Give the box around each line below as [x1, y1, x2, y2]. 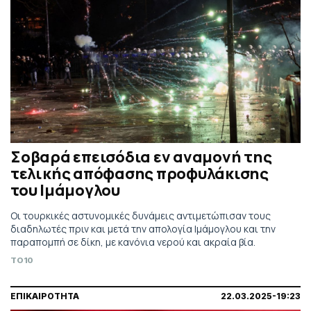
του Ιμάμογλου [10, 179, 120, 201]
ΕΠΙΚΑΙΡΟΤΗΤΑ [10, 290, 79, 301]
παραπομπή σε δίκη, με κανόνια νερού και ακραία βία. [10, 235, 255, 249]
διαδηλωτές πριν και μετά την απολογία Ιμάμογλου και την [10, 221, 276, 235]
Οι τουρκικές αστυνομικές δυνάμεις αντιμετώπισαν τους [10, 208, 271, 222]
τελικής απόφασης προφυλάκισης [10, 162, 269, 184]
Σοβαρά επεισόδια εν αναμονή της [10, 146, 272, 167]
